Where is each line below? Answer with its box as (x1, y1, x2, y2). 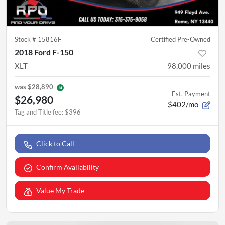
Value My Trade (36, 186, 84, 195)
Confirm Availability (36, 163, 99, 172)
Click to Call (36, 139, 74, 148)
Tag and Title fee (15, 108, 62, 117)
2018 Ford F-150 (15, 47, 73, 57)
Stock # (15, 35, 38, 44)
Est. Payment (172, 90, 210, 98)
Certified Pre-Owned (151, 35, 210, 44)
